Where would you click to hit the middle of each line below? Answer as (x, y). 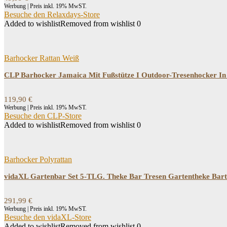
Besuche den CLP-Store (43, 116)
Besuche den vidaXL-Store (48, 217)
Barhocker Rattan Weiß (42, 58)
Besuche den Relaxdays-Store (52, 14)
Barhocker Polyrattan (38, 159)
